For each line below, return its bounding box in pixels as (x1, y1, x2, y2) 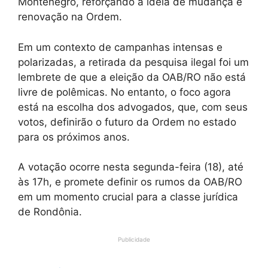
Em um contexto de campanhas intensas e (18, 41, 223, 53)
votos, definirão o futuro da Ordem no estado (18, 115, 236, 128)
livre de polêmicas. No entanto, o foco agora (18, 86, 231, 98)
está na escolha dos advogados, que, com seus (18, 100, 248, 113)
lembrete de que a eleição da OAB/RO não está (18, 71, 246, 83)
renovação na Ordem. (18, 11, 122, 23)
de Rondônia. (18, 206, 82, 218)
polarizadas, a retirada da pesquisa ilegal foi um (18, 56, 249, 68)
